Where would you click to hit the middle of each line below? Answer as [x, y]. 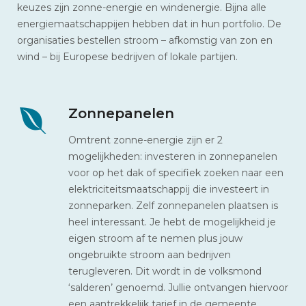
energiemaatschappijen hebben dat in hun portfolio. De [149, 24]
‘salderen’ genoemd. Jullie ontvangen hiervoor [178, 287]
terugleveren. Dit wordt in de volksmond [165, 271]
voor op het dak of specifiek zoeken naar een [176, 172]
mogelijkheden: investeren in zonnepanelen [173, 156]
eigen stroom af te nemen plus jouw [155, 238]
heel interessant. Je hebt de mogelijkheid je [172, 222]
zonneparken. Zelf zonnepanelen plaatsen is [173, 205]
